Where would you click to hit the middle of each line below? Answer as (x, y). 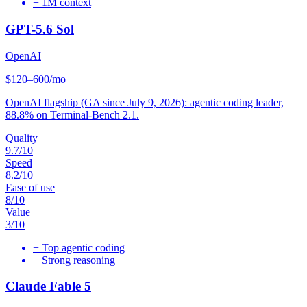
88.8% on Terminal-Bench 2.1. (72, 114)
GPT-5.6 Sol (40, 29)
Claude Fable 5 (48, 286)
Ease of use (30, 187)
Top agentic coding (83, 247)
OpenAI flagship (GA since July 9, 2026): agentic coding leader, (145, 102)
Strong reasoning (78, 260)
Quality (22, 138)
